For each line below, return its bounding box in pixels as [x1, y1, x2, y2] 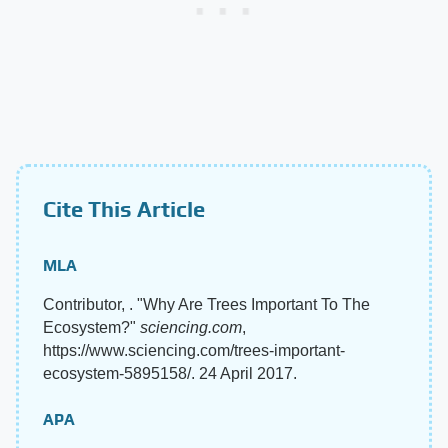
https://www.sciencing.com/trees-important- [43, 341, 345, 359]
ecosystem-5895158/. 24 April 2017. [43, 364, 297, 382]
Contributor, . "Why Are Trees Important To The [43, 295, 370, 313]
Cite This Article [43, 195, 205, 222]
